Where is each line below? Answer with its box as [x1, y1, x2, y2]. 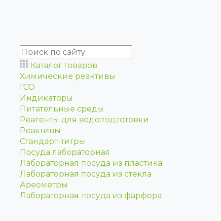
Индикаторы [20, 93, 73, 103]
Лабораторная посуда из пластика [20, 158, 162, 168]
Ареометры [20, 180, 68, 189]
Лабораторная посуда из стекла [20, 169, 151, 179]
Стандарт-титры [20, 137, 85, 146]
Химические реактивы [20, 72, 115, 81]
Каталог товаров [29, 61, 97, 70]
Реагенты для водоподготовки [20, 115, 149, 124]
